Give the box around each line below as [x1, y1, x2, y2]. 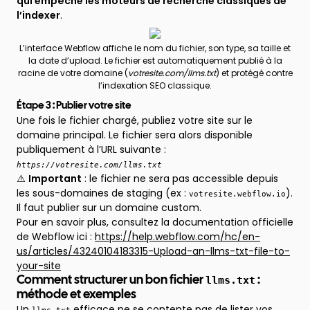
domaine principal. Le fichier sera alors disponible [17, 128, 253, 142]
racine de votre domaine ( [17, 67, 128, 79]
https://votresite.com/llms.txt [17, 160, 162, 170]
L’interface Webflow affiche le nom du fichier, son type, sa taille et [19, 42, 291, 54]
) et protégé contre [215, 67, 293, 79]
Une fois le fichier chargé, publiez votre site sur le [17, 113, 253, 127]
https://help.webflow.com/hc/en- [95, 230, 260, 244]
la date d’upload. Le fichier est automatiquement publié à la [28, 55, 282, 66]
